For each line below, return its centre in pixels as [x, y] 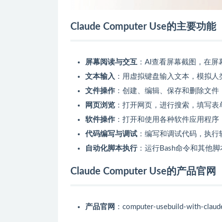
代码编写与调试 [111, 134]
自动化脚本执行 [111, 148]
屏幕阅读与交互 [111, 62]
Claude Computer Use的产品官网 [143, 171]
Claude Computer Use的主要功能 [143, 27]
